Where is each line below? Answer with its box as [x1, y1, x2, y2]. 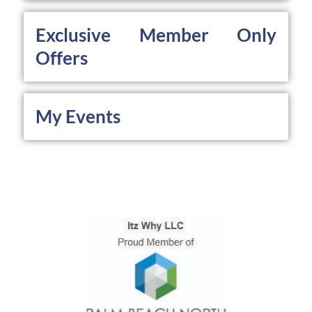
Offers [36, 47, 88, 69]
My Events [36, 106, 120, 127]
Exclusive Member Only [36, 24, 276, 46]
